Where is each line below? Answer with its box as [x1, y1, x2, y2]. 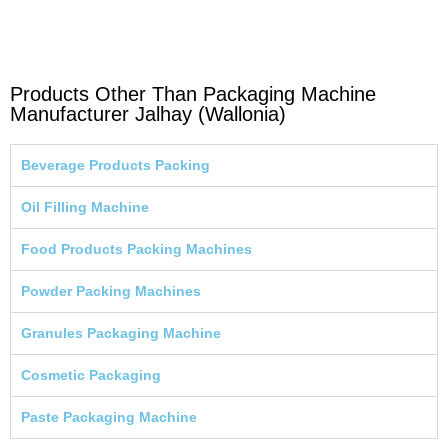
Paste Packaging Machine [21, 408, 197, 425]
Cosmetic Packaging [21, 366, 161, 383]
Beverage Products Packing [21, 156, 210, 173]
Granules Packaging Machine [21, 324, 221, 341]
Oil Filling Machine [21, 198, 149, 215]
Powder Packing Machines [21, 282, 201, 299]
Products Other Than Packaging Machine [10, 82, 376, 105]
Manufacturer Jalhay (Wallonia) [10, 102, 286, 125]
